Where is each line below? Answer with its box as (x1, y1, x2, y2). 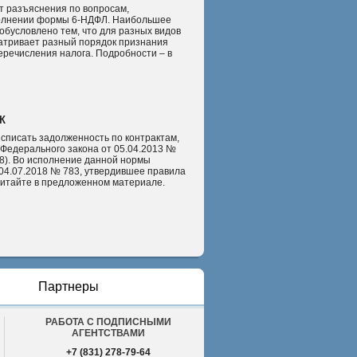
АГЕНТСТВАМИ (72, 328, 145, 339)
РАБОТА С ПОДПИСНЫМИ (45, 316, 171, 328)
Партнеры (38, 280, 99, 293)
